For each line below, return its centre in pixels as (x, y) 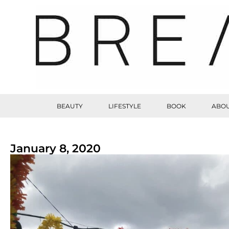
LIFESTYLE (124, 106)
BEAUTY (70, 106)
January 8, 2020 (55, 148)
